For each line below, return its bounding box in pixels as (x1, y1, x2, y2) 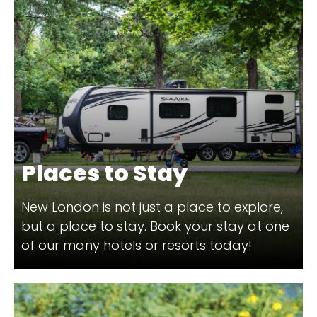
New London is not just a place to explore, (21, 198, 283, 217)
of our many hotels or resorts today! (21, 236, 252, 255)
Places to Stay (21, 157, 188, 190)
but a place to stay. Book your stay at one (21, 217, 289, 236)
